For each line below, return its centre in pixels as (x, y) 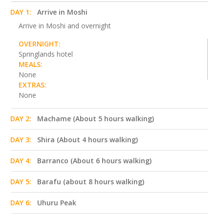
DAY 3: (21, 139)
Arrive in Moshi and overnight (65, 25)
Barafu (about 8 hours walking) (91, 181)
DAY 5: (21, 181)
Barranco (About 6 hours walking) (94, 160)
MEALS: (31, 64)
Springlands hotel (46, 54)
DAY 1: (21, 12)
